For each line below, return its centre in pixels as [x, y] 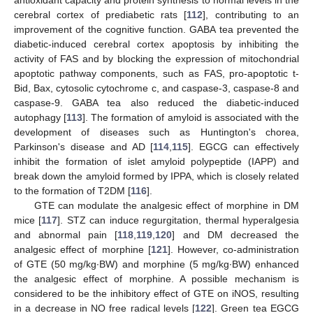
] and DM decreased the [236, 235]
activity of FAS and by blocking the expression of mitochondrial [156, 59]
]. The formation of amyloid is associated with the [191, 118]
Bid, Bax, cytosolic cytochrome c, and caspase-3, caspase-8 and [156, 88]
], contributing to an [251, 15]
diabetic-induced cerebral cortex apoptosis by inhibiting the [156, 44]
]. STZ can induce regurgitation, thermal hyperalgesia [179, 220]
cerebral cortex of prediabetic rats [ [101, 15]
